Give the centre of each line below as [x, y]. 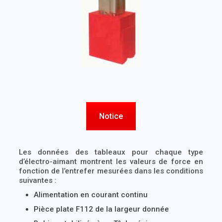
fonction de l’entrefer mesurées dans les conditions [111, 171]
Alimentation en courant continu [90, 195]
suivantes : [37, 180]
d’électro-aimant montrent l [68, 162]
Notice [111, 116]
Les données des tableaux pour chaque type [111, 152]
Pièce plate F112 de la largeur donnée [101, 209]
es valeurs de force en [161, 162]
